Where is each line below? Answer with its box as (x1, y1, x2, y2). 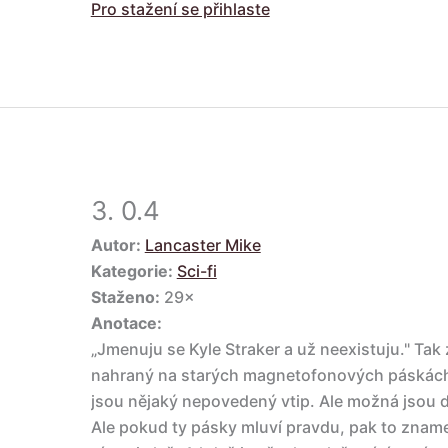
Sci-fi (176, 261, 217, 282)
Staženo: (90, 287, 160, 308)
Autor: (90, 235, 141, 256)
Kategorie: (90, 261, 173, 282)
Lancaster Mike (144, 235, 261, 256)
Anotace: (90, 313, 162, 334)
